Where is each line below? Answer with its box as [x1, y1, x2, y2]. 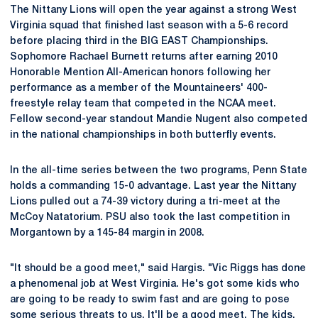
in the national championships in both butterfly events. [10, 131, 276, 140]
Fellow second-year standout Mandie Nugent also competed [10, 115, 307, 124]
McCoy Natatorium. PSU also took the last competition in [10, 213, 290, 222]
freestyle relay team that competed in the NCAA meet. [10, 99, 276, 109]
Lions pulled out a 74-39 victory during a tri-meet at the [10, 197, 280, 207]
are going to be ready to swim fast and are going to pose [10, 295, 290, 305]
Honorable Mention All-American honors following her [10, 68, 270, 77]
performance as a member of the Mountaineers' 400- [10, 84, 268, 93]
